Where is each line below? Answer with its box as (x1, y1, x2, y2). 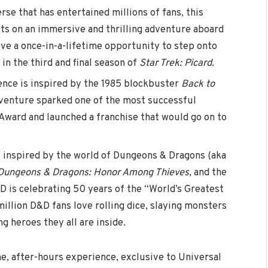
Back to (181, 78, 215, 91)
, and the (189, 166, 227, 179)
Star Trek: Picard (139, 57, 212, 70)
